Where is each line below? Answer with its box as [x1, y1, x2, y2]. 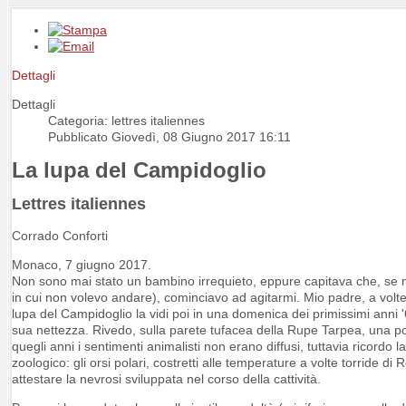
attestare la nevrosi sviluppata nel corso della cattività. [12, 371, 321, 386]
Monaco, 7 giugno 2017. [12, 256, 151, 272]
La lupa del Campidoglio [12, 157, 266, 182]
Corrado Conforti [12, 227, 108, 243]
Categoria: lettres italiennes [48, 113, 205, 128]
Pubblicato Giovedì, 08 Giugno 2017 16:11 [48, 130, 291, 144]
